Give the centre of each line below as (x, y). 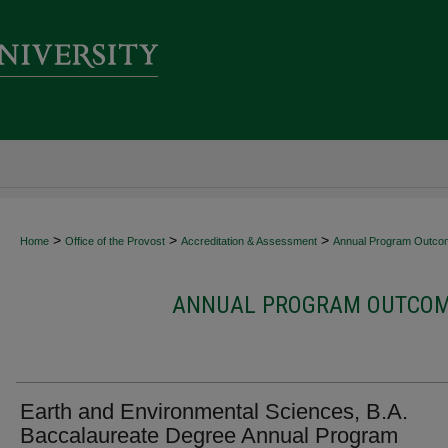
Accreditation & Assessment (249, 241)
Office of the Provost (115, 241)
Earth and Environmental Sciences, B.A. (214, 411)
